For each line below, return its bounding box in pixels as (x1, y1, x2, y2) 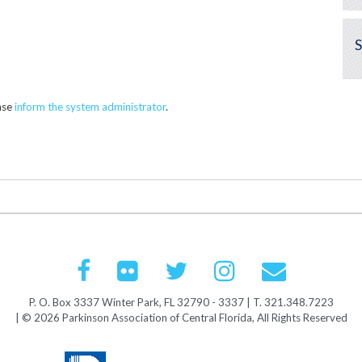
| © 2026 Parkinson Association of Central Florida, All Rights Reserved (15, 311, 347, 324)
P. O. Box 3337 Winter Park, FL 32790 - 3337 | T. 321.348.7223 (28, 296, 334, 309)
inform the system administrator (15, 100, 166, 113)
